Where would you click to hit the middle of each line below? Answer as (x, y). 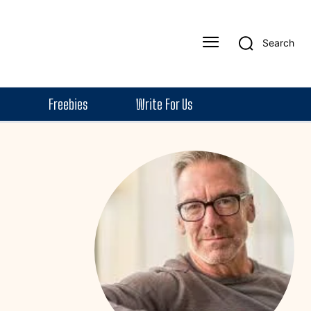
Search (278, 42)
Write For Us (164, 104)
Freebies (68, 104)
